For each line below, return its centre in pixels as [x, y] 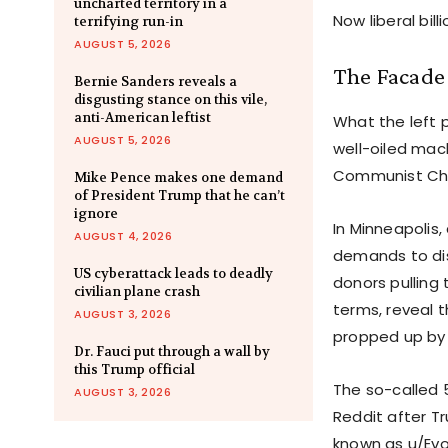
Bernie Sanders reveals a [155, 82]
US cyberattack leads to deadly [173, 274]
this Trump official [134, 370]
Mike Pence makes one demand [178, 178]
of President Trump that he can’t [179, 196]
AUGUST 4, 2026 [123, 236]
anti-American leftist [142, 118]
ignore [96, 214]
